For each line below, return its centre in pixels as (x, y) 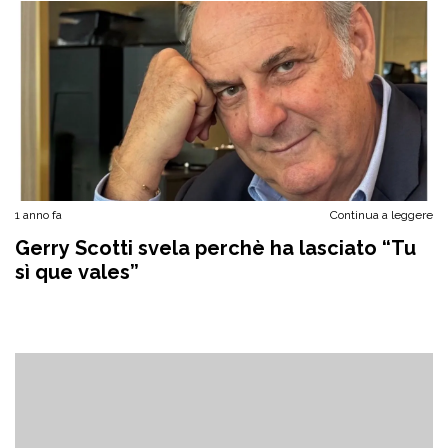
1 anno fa (38, 215)
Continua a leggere (381, 215)
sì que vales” (77, 272)
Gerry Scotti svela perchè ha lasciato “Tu (215, 248)
